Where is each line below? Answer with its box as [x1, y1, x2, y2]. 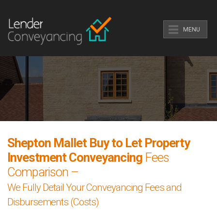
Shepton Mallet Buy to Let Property [7, 136, 190, 150]
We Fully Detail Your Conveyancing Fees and [7, 182, 182, 193]
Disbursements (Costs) [7, 196, 99, 208]
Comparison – [7, 165, 78, 179]
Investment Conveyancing [7, 150, 142, 165]
